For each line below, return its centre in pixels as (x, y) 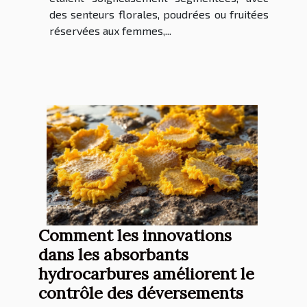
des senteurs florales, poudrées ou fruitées (159, 14)
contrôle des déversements (141, 293)
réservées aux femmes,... (110, 31)
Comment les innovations (135, 235)
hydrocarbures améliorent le (146, 274)
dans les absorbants (113, 255)
